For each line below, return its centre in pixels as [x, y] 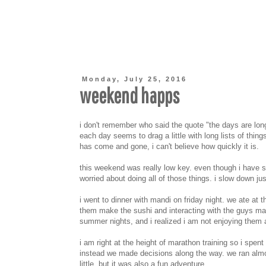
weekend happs [129, 96]
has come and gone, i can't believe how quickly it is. [169, 147]
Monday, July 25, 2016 [135, 79]
